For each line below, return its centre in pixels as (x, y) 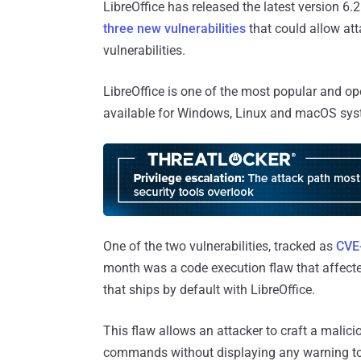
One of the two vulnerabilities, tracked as (220, 246)
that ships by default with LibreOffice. (209, 289)
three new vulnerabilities (174, 28)
